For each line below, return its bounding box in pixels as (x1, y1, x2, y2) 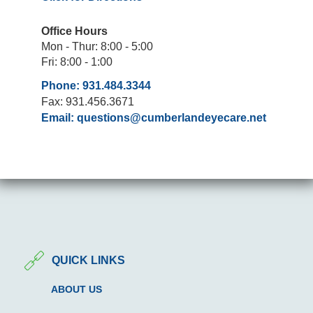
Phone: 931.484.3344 (41, 79, 151, 92)
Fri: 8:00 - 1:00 (41, 55, 112, 68)
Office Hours (41, 24, 108, 37)
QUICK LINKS (51, 254, 125, 267)
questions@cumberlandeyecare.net (77, 111, 266, 124)
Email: (41, 111, 77, 124)
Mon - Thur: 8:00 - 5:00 (41, 40, 153, 52)
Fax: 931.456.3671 (41, 95, 134, 108)
